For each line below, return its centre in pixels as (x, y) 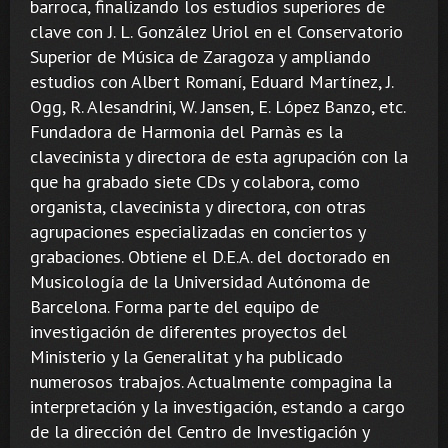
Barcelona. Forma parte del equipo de (174, 306)
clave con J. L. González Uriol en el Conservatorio (216, 31)
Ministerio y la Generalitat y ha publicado (186, 356)
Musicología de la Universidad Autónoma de (200, 281)
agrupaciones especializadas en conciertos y (197, 231)
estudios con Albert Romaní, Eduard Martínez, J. (211, 81)
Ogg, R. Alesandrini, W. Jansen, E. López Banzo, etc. (217, 106)
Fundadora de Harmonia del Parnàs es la (186, 131)
